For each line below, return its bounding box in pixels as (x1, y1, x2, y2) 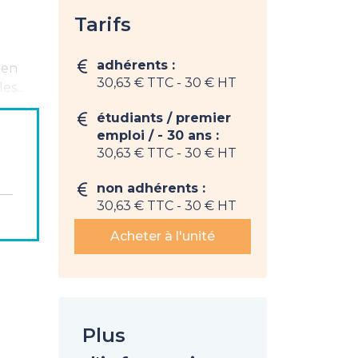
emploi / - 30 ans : (97, 127, 219, 143)
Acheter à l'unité (110, 228, 215, 244)
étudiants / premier (97, 109, 231, 125)
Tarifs (74, 12, 131, 36)
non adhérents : (97, 180, 205, 196)
